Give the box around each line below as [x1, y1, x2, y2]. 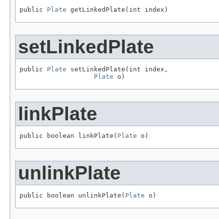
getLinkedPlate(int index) [66, 6, 168, 13]
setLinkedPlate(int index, [66, 65, 168, 73]
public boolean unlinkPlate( [20, 192, 125, 199]
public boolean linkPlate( [20, 132, 117, 140]
